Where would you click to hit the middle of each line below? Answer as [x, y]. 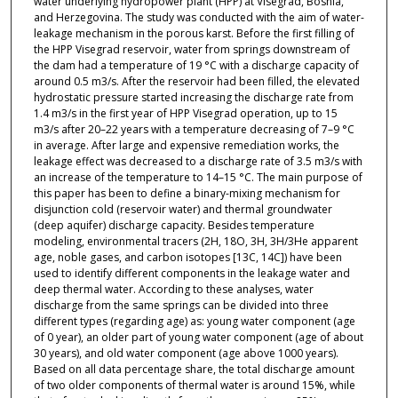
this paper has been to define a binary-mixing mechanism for [187, 194]
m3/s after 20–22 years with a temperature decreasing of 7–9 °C [194, 130]
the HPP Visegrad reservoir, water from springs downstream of [191, 50]
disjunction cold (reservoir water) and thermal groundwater [183, 210]
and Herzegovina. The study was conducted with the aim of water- [199, 18]
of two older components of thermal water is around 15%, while [194, 386]
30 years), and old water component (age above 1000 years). [186, 354]
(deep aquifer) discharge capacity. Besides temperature [174, 226]
